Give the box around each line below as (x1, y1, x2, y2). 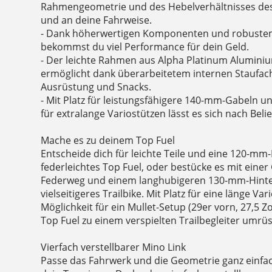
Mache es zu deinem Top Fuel (41, 134, 175, 148)
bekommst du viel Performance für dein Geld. (41, 40, 250, 54)
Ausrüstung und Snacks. (41, 80, 152, 94)
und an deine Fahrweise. (41, 13, 152, 27)
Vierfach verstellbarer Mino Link (41, 240, 186, 254)
